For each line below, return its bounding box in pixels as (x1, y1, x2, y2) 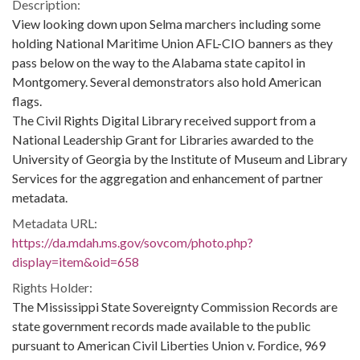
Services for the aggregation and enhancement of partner (12, 170, 323, 186)
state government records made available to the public (12, 318, 311, 333)
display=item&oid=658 (12, 254, 139, 269)
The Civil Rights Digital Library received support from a (12, 112, 316, 128)
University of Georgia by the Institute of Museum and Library (12, 151, 347, 166)
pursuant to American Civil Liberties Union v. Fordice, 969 (12, 337, 325, 353)
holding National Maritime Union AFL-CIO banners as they (12, 35, 333, 51)
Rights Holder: (12, 280, 92, 295)
